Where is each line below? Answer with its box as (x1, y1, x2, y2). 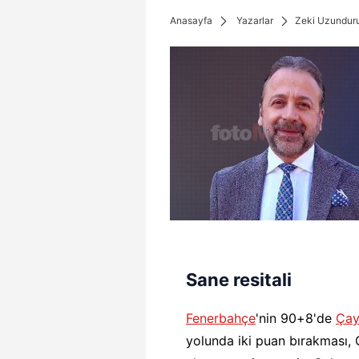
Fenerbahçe (186, 310, 256, 326)
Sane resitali (186, 269, 292, 290)
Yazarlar (236, 14, 273, 26)
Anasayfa (170, 14, 212, 26)
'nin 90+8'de (256, 310, 336, 326)
